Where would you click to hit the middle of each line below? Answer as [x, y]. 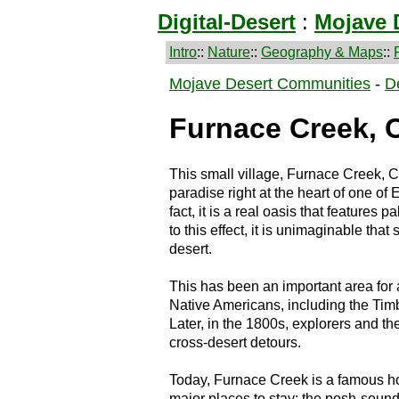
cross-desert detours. [235, 342]
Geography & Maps [322, 52]
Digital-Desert [227, 22]
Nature [229, 52]
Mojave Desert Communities [270, 84]
